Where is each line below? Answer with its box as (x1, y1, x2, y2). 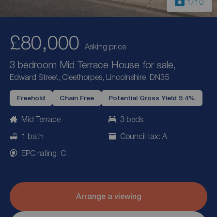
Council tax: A (120, 132, 167, 141)
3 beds (120, 115, 143, 124)
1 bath (21, 132, 44, 141)
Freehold (17, 94, 45, 102)
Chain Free (60, 94, 94, 102)
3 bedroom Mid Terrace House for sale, (10, 59, 176, 71)
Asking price (85, 42, 126, 51)
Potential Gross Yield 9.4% (108, 94, 195, 102)
